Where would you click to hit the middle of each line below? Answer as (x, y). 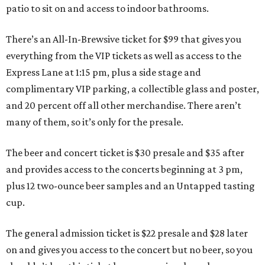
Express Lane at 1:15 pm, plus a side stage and (104, 72)
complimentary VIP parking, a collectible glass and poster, (132, 89)
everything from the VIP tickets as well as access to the (124, 56)
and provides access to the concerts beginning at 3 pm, (124, 169)
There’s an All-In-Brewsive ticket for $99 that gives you (124, 39)
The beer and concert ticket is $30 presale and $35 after (125, 153)
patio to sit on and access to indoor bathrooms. (107, 9)
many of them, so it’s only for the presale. (95, 122)
